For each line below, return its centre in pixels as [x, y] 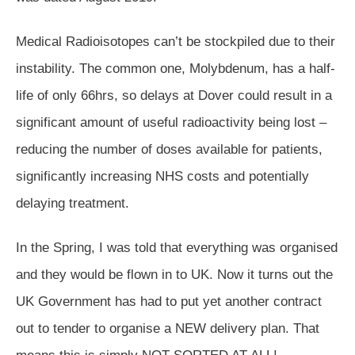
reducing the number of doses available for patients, [169, 149]
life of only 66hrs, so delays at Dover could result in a [174, 95]
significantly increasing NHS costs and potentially [162, 176]
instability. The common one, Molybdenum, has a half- [176, 68]
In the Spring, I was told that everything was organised [177, 247]
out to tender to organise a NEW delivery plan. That [168, 328]
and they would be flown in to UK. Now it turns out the [174, 274]
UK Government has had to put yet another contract [169, 301]
